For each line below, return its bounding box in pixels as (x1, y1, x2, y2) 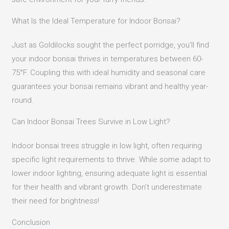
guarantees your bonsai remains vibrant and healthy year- (12, 81, 209, 91)
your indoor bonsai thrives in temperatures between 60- (12, 54, 203, 63)
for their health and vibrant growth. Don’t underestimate (12, 182, 202, 192)
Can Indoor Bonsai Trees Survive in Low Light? (12, 117, 171, 126)
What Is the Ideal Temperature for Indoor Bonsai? (12, 16, 181, 26)
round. (12, 95, 34, 105)
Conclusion (12, 217, 51, 227)
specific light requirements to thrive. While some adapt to (12, 154, 211, 164)
